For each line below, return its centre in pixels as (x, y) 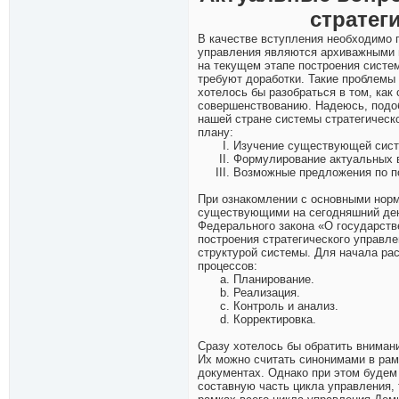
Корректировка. (275, 320)
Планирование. (274, 280)
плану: (216, 133)
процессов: (228, 266)
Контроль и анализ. (286, 306)
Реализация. (267, 293)
